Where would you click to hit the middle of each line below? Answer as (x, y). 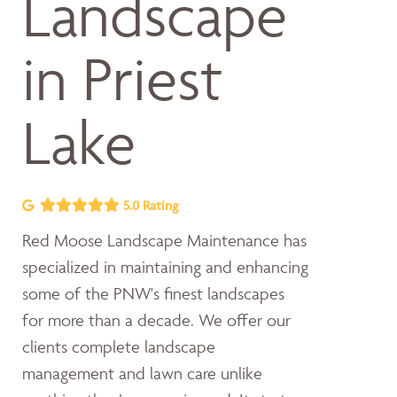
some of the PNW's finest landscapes (153, 293)
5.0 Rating (148, 205)
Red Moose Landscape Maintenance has (164, 240)
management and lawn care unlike (142, 373)
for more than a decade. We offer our (156, 320)
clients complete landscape (119, 346)
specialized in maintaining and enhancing (165, 267)
